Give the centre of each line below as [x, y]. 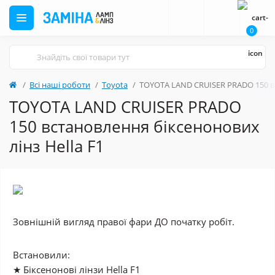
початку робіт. [201, 222]
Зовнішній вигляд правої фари [84, 222]
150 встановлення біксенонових [134, 126]
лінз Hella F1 [57, 146]
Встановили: [41, 255]
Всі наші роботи [60, 85]
